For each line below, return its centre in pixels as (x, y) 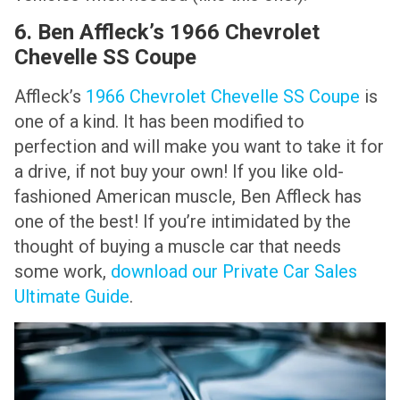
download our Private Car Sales (234, 272)
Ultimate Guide (72, 297)
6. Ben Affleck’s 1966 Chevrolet (167, 33)
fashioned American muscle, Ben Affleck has (188, 197)
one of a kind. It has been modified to (159, 122)
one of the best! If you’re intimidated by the (183, 222)
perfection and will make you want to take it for (199, 147)
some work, (62, 272)
